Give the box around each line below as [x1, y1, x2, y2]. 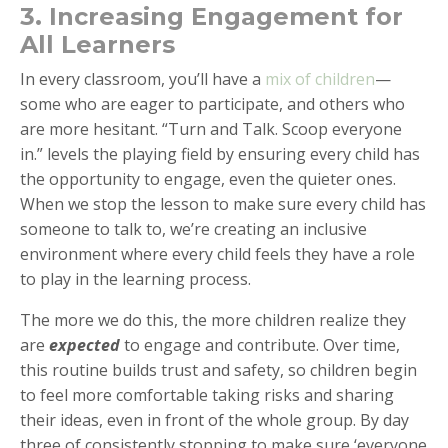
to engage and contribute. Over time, [120, 333, 400, 356]
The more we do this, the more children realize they [20, 308, 406, 331]
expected [49, 333, 120, 356]
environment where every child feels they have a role [20, 242, 415, 265]
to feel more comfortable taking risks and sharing [20, 383, 394, 406]
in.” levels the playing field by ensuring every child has [20, 142, 420, 165]
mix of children [265, 67, 375, 90]
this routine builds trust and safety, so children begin [20, 358, 417, 381]
